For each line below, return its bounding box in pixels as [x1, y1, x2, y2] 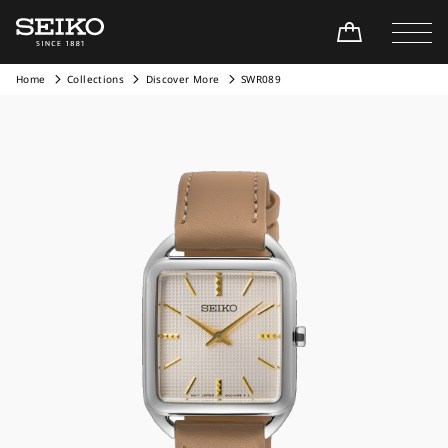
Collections [67, 72, 124, 86]
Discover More [145, 72, 220, 86]
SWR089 [240, 72, 282, 86]
